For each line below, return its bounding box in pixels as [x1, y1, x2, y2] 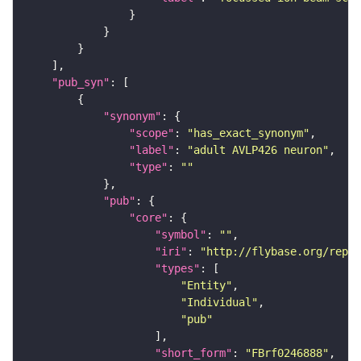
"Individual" [180, 295, 258, 309]
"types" [155, 261, 200, 275]
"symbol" [155, 227, 206, 241]
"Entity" [180, 278, 232, 292]
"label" [129, 143, 174, 156]
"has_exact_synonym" [187, 126, 309, 139]
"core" [129, 210, 168, 224]
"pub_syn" [52, 75, 110, 89]
